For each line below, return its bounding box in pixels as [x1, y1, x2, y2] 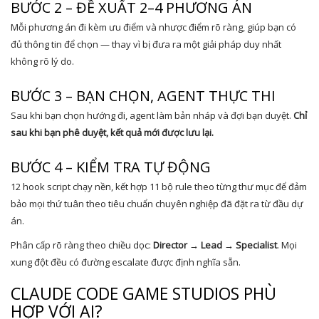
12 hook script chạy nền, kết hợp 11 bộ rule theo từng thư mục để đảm [11, 180, 307, 193]
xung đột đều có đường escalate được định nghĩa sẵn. [11, 256, 241, 268]
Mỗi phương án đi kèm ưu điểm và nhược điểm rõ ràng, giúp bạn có [11, 21, 296, 33]
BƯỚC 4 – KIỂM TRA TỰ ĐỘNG [11, 157, 211, 177]
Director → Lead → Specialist [153, 239, 277, 251]
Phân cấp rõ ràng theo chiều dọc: [11, 239, 153, 251]
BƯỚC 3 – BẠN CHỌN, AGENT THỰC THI [11, 86, 276, 105]
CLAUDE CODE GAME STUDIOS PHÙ [11, 282, 276, 305]
